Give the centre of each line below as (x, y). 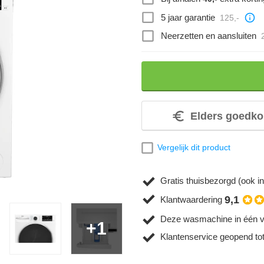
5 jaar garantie (188, 17)
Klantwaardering (191, 200)
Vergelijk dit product (194, 148)
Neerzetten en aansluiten (208, 36)
